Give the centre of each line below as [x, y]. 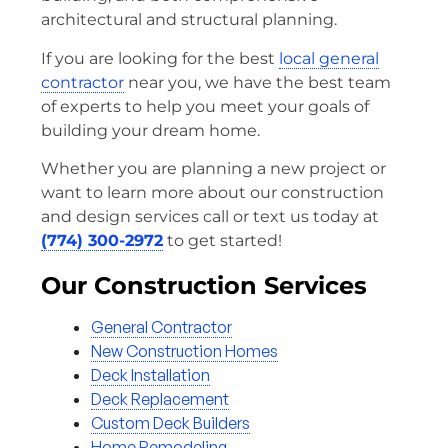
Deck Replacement [160, 399]
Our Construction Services [204, 286]
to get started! [222, 241]
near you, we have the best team [257, 82]
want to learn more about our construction [212, 193]
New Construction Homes [184, 351]
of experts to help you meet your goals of [205, 106]
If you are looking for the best [160, 58]
